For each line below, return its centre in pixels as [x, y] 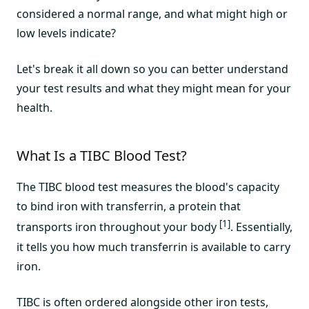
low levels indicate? [66, 33]
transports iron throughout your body [118, 227]
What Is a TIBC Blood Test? [102, 156]
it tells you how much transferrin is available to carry [153, 247]
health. [34, 108]
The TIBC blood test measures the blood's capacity [148, 187]
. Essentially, [261, 227]
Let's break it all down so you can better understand [152, 69]
